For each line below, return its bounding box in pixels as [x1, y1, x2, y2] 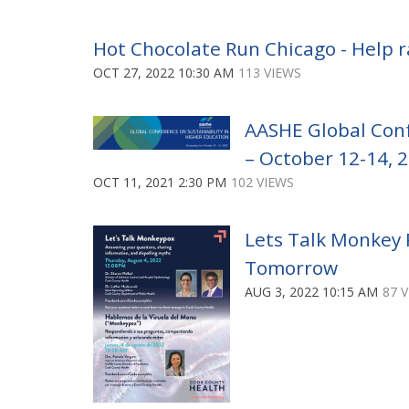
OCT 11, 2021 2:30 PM [93, 173, 226, 191]
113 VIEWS [238, 63, 301, 81]
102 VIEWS [231, 173, 294, 191]
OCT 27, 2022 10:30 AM [93, 63, 234, 81]
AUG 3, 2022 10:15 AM [245, 282, 378, 300]
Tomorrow [245, 254, 338, 280]
